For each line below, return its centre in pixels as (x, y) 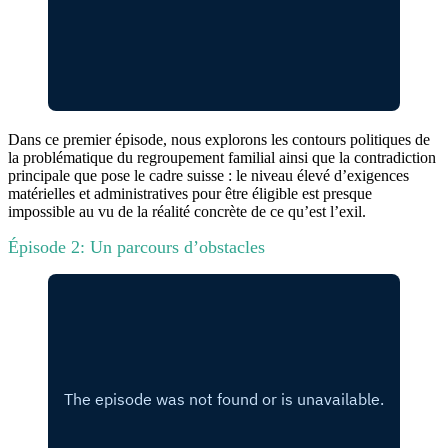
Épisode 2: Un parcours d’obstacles (136, 246)
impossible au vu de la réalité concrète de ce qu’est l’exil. (187, 211)
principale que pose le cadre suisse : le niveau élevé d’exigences (208, 175)
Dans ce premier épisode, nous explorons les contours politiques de (219, 139)
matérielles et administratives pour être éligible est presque (190, 193)
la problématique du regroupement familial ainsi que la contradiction (222, 157)
